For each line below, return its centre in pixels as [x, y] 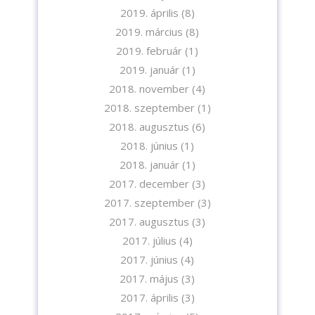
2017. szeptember [149, 203]
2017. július [149, 241]
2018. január [149, 165]
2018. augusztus [149, 127]
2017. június [149, 260]
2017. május [149, 279]
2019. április [149, 13]
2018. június [149, 146]
